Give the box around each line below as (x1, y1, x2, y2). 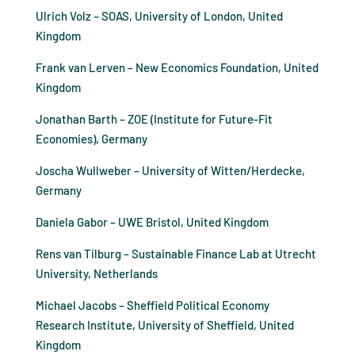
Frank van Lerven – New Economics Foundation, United (35, 60, 319, 75)
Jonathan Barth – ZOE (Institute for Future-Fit (35, 112, 273, 127)
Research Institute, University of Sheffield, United (35, 318, 294, 333)
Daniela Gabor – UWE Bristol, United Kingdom (35, 215, 269, 230)
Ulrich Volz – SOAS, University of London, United (35, 9, 283, 24)
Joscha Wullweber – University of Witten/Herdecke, (35, 163, 305, 178)
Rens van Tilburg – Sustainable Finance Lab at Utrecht (35, 246, 316, 261)
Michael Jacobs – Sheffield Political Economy (35, 298, 269, 313)
